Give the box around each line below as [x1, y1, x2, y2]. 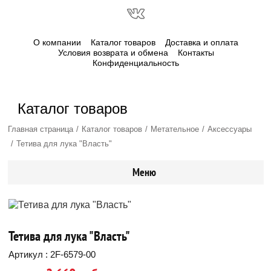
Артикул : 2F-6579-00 [8, 249, 96, 260]
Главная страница [8, 125, 73, 134]
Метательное [151, 125, 199, 134]
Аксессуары [207, 125, 252, 134]
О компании [33, 38, 81, 47]
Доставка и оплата [165, 38, 238, 47]
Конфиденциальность [93, 58, 179, 68]
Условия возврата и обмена [57, 48, 168, 57]
